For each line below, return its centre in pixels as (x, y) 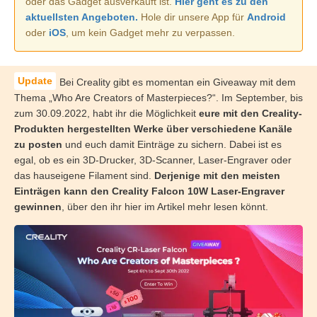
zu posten (38, 144)
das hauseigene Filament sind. (84, 175)
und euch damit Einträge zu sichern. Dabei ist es (172, 144)
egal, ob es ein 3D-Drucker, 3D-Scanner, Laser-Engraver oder (153, 160)
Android (266, 17)
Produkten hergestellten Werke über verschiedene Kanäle (153, 128)
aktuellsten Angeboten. (82, 17)
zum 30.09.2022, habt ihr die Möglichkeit (106, 113)
